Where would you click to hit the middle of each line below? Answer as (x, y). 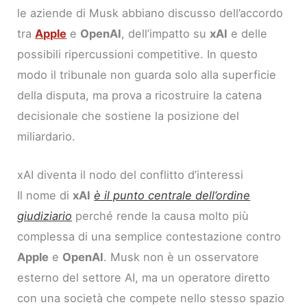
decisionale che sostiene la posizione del (128, 115)
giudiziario (45, 216)
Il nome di (45, 196)
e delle (248, 33)
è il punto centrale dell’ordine (172, 196)
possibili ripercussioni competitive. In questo (138, 54)
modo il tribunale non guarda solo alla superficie (147, 74)
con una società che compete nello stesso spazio (151, 298)
